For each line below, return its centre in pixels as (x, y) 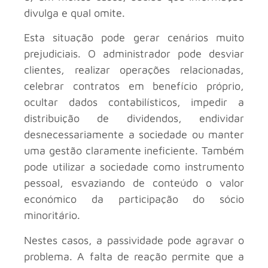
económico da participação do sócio (134, 199)
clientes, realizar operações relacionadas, (134, 70)
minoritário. (52, 215)
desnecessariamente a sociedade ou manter (134, 135)
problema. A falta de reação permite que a (134, 256)
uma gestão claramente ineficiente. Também (134, 151)
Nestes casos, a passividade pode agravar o (134, 240)
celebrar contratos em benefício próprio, (134, 86)
